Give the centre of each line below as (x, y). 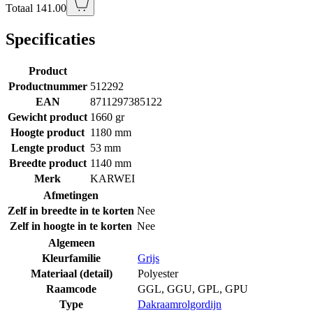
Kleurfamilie (71, 258)
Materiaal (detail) (71, 273)
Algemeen (71, 242)
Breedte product (48, 163)
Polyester (158, 273)
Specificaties (50, 39)
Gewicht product (48, 117)
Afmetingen (71, 195)
